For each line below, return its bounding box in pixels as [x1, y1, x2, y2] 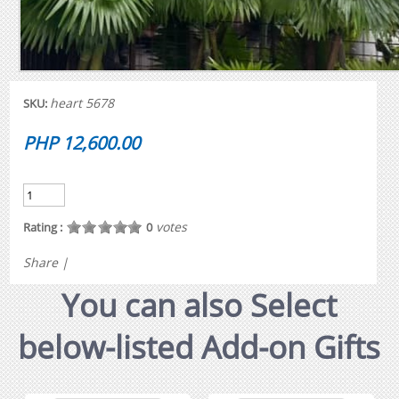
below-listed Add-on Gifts [18, 325, 381, 368]
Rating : [22, 218, 62, 235]
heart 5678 [49, 94, 114, 111]
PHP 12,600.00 [22, 130, 140, 155]
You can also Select [61, 283, 338, 326]
